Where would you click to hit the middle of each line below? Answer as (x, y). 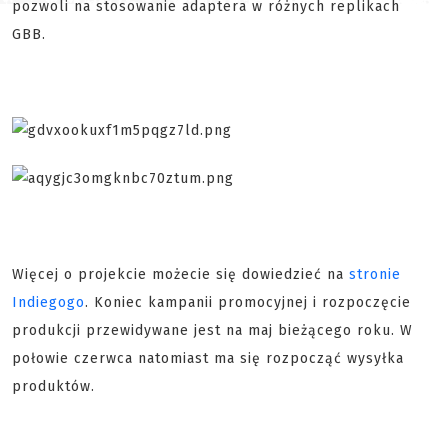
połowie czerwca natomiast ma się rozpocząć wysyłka (208, 358)
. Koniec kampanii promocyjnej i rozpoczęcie (248, 302)
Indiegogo (48, 302)
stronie (375, 274)
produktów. (56, 386)
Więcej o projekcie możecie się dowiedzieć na (180, 274)
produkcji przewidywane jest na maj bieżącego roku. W (212, 330)
